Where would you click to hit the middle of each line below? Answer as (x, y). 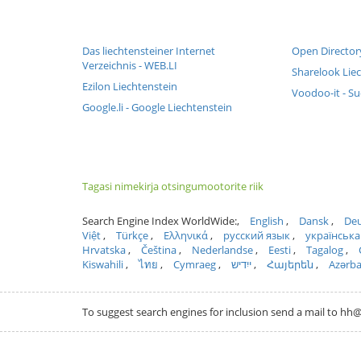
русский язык (257, 235)
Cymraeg (195, 264)
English (267, 221)
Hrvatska (104, 250)
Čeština (159, 250)
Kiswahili (103, 264)
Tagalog (325, 250)
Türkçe (132, 235)
